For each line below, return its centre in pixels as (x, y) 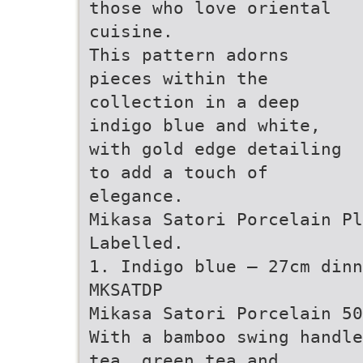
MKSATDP (126, 290)
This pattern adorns (189, 55)
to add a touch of (179, 172)
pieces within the (179, 78)
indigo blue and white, (205, 125)
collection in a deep (194, 102)
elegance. (137, 196)
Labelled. (137, 243)
